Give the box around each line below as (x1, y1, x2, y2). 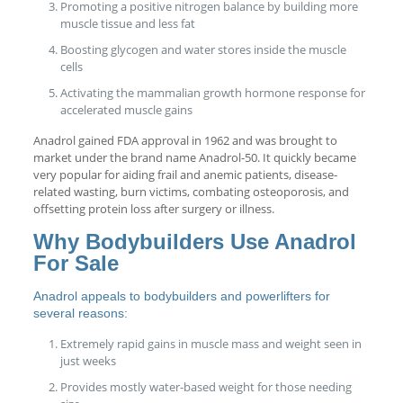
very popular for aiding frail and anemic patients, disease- (32, 166, 337, 183)
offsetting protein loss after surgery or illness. (32, 200, 274, 217)
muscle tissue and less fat (59, 14, 195, 31)
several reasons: (32, 305, 128, 320)
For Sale (32, 250, 119, 275)
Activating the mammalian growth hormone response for (59, 84, 365, 101)
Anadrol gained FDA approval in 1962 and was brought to (32, 131, 337, 148)
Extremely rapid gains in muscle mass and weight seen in (59, 335, 362, 352)
